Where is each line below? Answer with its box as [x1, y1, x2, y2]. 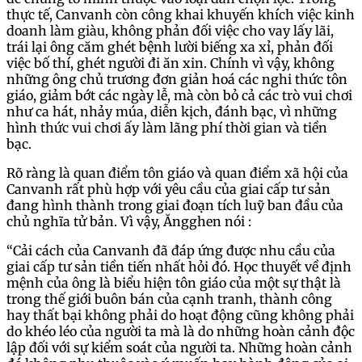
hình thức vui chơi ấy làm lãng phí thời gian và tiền [6, 119, 327, 136]
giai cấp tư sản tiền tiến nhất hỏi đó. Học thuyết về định [6, 258, 351, 275]
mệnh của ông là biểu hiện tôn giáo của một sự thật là [6, 274, 341, 291]
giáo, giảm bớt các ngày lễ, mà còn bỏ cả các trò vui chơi [6, 86, 352, 103]
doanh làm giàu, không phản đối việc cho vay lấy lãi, [6, 22, 334, 39]
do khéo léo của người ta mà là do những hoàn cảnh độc [6, 322, 355, 339]
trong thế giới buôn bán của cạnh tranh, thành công [6, 290, 332, 307]
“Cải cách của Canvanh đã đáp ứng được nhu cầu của [6, 242, 335, 259]
